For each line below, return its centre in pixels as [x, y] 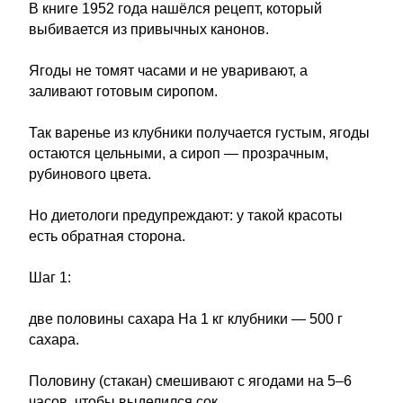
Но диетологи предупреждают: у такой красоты [186, 215]
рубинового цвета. [90, 174]
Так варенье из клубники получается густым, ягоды [199, 133]
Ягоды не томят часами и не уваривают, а [168, 71]
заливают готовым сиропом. [123, 91]
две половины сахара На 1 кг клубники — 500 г [186, 319]
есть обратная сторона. [107, 236]
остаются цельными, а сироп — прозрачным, [179, 153]
